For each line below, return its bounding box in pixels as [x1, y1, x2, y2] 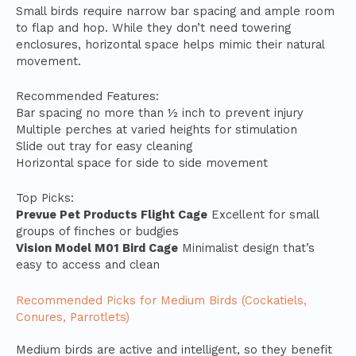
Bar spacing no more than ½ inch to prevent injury [16, 106, 304, 121]
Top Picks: [16, 191, 74, 206]
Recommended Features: [16, 89, 159, 104]
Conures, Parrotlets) [16, 309, 130, 324]
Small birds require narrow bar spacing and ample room [16, 3, 335, 18]
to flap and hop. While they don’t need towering [16, 20, 291, 35]
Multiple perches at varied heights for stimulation [16, 122, 297, 137]
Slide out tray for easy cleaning [16, 139, 192, 154]
